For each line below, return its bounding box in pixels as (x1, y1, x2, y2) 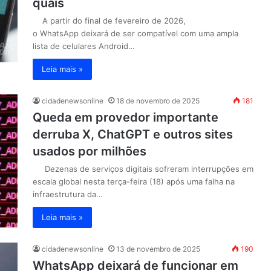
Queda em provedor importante (33, 110, 218, 125)
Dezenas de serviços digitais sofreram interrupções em (33, 164, 253, 174)
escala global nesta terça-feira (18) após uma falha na (33, 177, 235, 186)
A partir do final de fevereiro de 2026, (33, 16, 186, 25)
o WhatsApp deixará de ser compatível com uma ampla (33, 28, 238, 38)
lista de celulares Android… (33, 41, 135, 51)
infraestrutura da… (33, 189, 103, 199)
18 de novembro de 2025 (116, 96, 200, 105)
